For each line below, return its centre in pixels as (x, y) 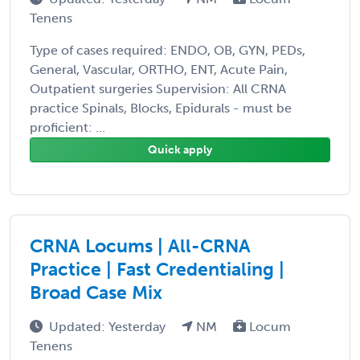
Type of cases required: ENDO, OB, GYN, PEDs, (168, 50)
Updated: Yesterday (109, 326)
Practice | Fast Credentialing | (157, 269)
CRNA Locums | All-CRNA (140, 245)
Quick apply (180, 149)
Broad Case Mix (96, 292)
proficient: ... (67, 127)
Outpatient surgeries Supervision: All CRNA (158, 88)
